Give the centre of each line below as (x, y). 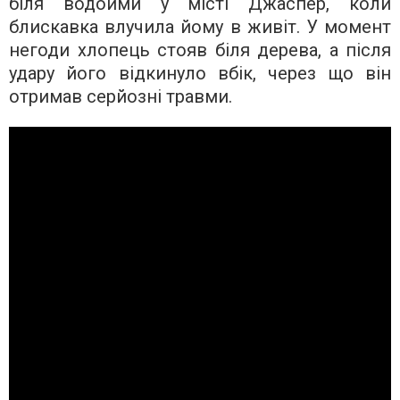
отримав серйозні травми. (121, 96)
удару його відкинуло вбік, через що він (200, 73)
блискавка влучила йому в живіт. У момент (200, 27)
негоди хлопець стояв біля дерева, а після (200, 50)
